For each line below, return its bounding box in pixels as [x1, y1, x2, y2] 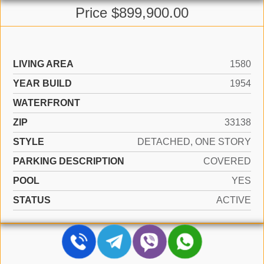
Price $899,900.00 [75, 5, 189, 21]
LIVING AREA [13, 59, 74, 69]
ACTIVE [216, 195, 251, 205]
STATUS [13, 195, 51, 205]
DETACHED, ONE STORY [137, 137, 251, 147]
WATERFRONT [13, 98, 80, 108]
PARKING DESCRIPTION [13, 156, 124, 166]
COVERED [203, 156, 251, 166]
